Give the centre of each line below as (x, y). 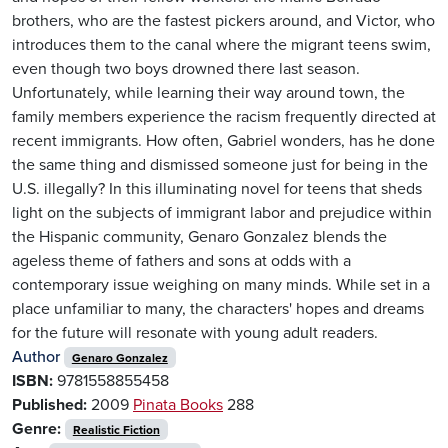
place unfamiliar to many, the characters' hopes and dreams (218, 308)
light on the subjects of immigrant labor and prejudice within (222, 212)
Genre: (36, 428)
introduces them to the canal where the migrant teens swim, (221, 44)
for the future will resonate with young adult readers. (195, 332)
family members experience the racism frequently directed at (224, 116)
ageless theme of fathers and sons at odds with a (181, 260)
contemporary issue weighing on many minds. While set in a (221, 284)
